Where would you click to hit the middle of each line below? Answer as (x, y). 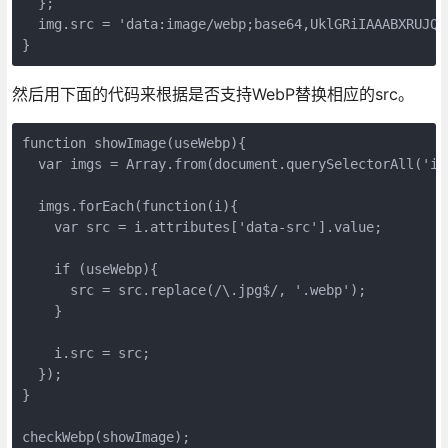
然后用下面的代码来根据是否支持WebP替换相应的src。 (212, 94)
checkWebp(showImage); (105, 437)
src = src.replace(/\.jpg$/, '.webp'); (193, 290)
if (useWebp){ (89, 269)
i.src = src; (85, 353)
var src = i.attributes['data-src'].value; (201, 227)
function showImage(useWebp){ (133, 143)
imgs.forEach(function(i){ (129, 206)
